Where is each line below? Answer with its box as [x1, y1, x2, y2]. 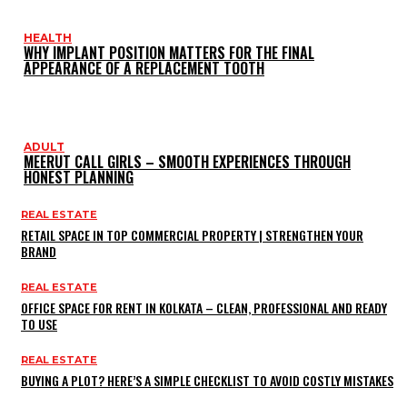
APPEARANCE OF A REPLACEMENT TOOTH [24, 56, 264, 79]
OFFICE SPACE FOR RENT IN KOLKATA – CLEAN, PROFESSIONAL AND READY [21, 297, 387, 317]
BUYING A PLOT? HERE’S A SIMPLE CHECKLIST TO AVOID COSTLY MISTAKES [21, 370, 393, 390]
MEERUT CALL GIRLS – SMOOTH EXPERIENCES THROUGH [24, 150, 351, 173]
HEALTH [24, 30, 72, 45]
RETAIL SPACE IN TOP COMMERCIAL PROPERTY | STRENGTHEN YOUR [21, 224, 363, 244]
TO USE [21, 313, 57, 333]
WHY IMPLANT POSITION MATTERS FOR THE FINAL [24, 41, 314, 64]
